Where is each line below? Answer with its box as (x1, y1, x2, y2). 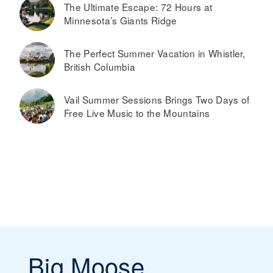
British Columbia (64, 59, 136, 73)
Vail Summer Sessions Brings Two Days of (64, 92, 250, 106)
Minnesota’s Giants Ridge (64, 13, 177, 27)
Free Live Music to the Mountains (64, 105, 210, 119)
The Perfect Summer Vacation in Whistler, (64, 46, 246, 60)
